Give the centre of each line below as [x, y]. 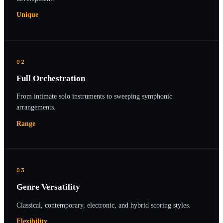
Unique [27, 15]
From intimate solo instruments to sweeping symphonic [94, 96]
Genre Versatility [48, 187]
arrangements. [36, 107]
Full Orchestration [51, 78]
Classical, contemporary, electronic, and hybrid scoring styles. [104, 205]
